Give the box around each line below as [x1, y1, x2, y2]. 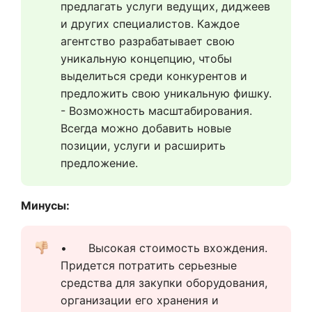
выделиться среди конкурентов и [61, 69, 247, 84]
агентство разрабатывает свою [61, 34, 235, 49]
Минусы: [21, 198, 70, 213]
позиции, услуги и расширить [61, 139, 226, 153]
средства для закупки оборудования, [61, 276, 267, 290]
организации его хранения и [61, 293, 219, 308]
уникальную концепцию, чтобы [61, 52, 232, 66]
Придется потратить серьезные [61, 258, 237, 273]
